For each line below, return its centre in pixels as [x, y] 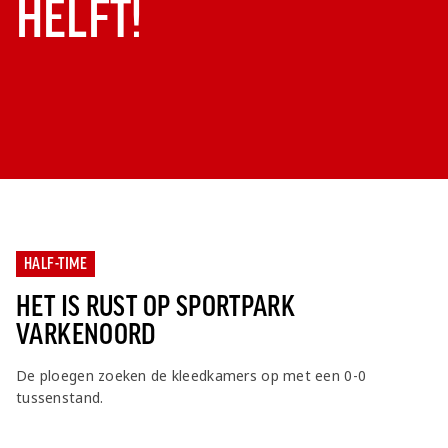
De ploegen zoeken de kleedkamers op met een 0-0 [191, 375]
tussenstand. [60, 397]
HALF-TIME [56, 263]
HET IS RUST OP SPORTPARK [156, 306]
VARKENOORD [86, 334]
